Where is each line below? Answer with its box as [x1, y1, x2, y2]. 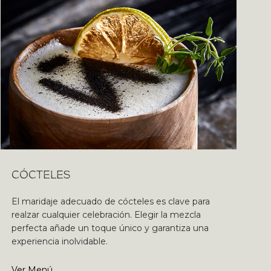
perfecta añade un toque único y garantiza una [11, 223, 209, 233]
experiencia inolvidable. [11, 236, 108, 247]
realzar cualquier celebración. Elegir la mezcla [11, 209, 201, 220]
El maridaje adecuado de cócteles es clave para [11, 196, 210, 207]
